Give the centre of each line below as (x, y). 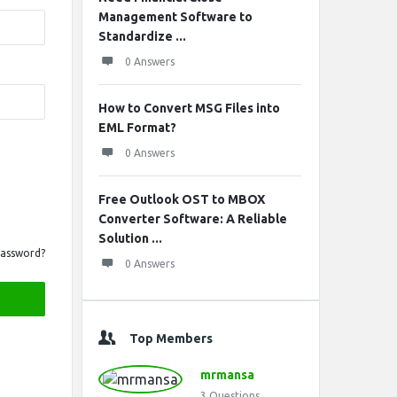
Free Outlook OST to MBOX (182, 199)
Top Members (171, 339)
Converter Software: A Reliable (193, 219)
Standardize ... (142, 36)
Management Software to (175, 17)
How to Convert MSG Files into (189, 108)
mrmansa (227, 375)
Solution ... (130, 238)
